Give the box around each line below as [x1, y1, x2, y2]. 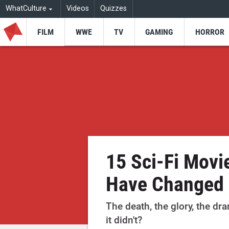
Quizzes [100, 4, 127, 13]
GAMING [145, 27, 173, 37]
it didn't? [106, 214, 143, 226]
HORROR [195, 27, 224, 37]
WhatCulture [5, 4, 47, 13]
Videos [66, 4, 89, 13]
